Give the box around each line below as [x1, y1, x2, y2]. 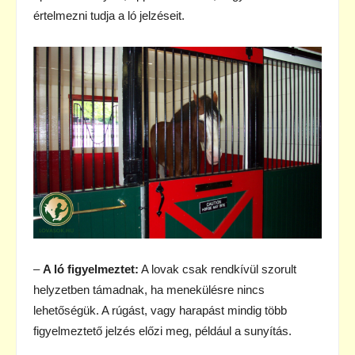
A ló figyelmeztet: [40, 262, 139, 277]
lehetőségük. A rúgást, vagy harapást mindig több [33, 303, 287, 318]
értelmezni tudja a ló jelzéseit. [33, 8, 185, 22]
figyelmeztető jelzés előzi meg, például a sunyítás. [33, 324, 292, 338]
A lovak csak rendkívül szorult [139, 262, 296, 277]
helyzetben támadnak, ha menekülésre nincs [33, 283, 265, 297]
